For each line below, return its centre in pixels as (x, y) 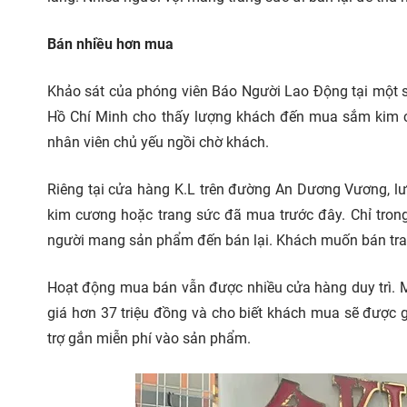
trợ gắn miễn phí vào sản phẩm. (149, 338)
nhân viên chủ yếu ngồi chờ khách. (158, 142)
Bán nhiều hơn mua (110, 44)
